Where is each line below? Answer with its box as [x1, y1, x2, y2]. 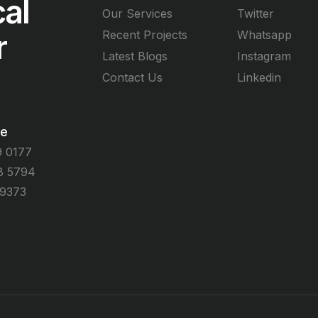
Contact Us [102, 70, 163, 84]
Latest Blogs [102, 48, 168, 63]
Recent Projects [102, 27, 187, 42]
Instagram [237, 48, 291, 63]
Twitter [237, 6, 274, 21]
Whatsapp [237, 27, 292, 42]
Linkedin [237, 70, 281, 84]
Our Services [102, 6, 172, 21]
